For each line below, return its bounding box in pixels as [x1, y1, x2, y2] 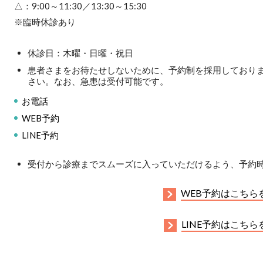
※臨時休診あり [14, 16, 76, 27]
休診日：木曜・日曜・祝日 [27, 47, 133, 58]
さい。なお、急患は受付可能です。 [27, 75, 168, 86]
